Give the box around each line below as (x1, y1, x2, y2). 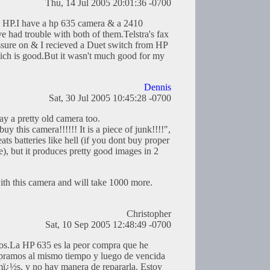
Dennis (144, 82, 171, 93)
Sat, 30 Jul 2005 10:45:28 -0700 (49, 93, 171, 104)
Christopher (127, 209, 171, 219)
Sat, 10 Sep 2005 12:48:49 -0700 (45, 219, 171, 230)
